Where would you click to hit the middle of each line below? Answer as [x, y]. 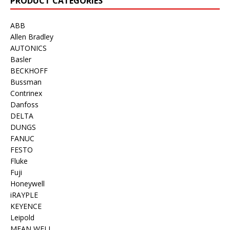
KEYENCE [26, 206]
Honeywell [27, 184]
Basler [21, 59]
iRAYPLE [24, 195]
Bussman [26, 82]
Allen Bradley [32, 37]
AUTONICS [28, 48]
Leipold [22, 217]
